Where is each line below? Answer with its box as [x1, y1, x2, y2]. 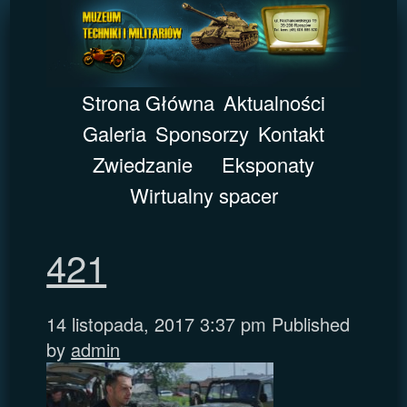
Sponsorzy [155, 119, 249, 148]
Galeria [82, 119, 146, 148]
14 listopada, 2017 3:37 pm [46, 310, 267, 337]
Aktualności [223, 88, 325, 117]
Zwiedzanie [92, 150, 193, 179]
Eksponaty [222, 150, 315, 179]
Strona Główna [82, 88, 215, 117]
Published [272, 310, 351, 337]
